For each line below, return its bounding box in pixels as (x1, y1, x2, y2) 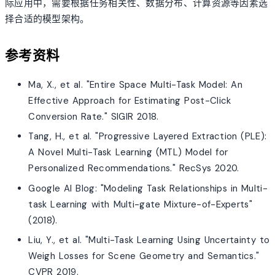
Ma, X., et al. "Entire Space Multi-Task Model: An (28, 78, 242, 91)
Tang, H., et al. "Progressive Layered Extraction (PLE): (28, 130, 267, 143)
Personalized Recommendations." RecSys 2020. (28, 162, 239, 175)
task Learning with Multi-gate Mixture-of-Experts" (28, 198, 252, 211)
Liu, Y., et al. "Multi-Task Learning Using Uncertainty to (28, 233, 270, 246)
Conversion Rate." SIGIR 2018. (28, 110, 159, 123)
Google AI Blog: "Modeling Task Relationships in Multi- (28, 182, 268, 195)
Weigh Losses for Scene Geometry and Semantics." (28, 249, 260, 262)
